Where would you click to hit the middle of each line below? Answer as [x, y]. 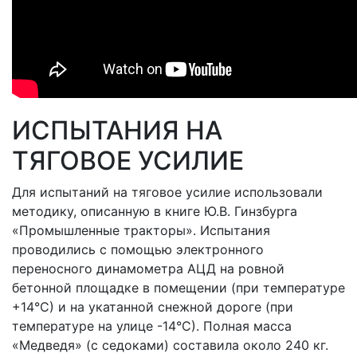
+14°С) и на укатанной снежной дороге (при [153, 307]
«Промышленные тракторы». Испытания [141, 230]
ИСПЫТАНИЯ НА [117, 130]
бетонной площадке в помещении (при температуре [178, 288]
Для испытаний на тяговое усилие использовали [167, 192]
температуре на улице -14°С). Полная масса [152, 326]
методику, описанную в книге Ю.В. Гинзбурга [155, 211]
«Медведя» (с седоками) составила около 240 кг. [170, 345]
